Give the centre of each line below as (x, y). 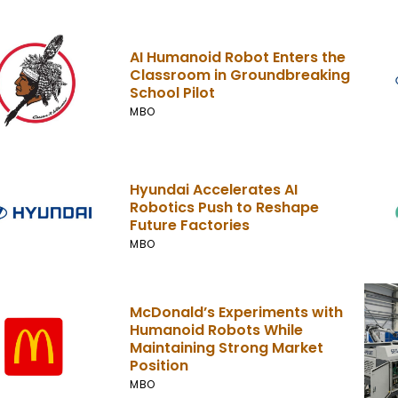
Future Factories (190, 225)
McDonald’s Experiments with (237, 313)
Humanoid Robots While (217, 330)
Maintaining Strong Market (227, 348)
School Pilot (173, 92)
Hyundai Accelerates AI (214, 189)
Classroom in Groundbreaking (240, 75)
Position (159, 366)
